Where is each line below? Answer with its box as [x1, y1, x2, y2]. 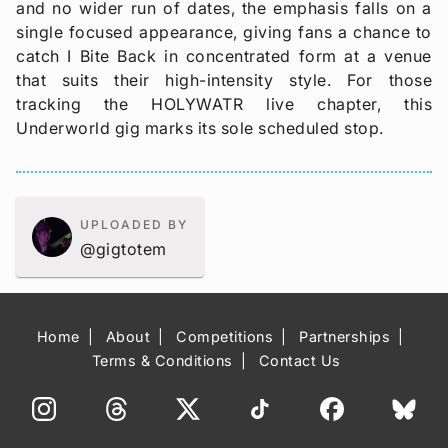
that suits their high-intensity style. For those [16, 69, 432, 90]
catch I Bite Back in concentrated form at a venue [16, 45, 432, 66]
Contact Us [258, 352, 341, 370]
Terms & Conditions [91, 352, 233, 370]
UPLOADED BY [80, 217, 188, 233]
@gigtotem [80, 239, 167, 260]
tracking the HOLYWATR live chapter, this [16, 93, 432, 114]
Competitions [176, 328, 273, 346]
